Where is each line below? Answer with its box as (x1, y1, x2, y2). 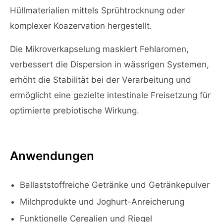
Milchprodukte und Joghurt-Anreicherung (20, 197, 184, 207)
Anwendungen (10, 149, 94, 163)
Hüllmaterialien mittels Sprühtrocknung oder (10, 5, 185, 15)
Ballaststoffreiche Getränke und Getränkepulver (20, 180, 210, 190)
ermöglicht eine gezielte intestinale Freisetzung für (10, 90, 211, 100)
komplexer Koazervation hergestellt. (10, 21, 152, 31)
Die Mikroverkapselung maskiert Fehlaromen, (10, 44, 189, 54)
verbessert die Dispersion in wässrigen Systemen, (10, 59, 209, 69)
